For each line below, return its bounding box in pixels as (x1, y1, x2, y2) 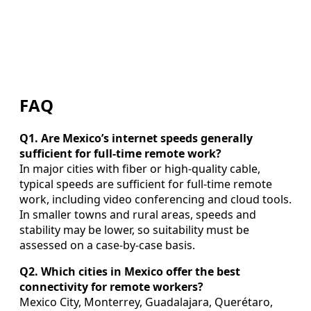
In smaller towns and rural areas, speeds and (19, 207, 256, 223)
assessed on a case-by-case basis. (19, 237, 195, 253)
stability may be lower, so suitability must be (19, 222, 249, 238)
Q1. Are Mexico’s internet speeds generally (19, 131, 253, 146)
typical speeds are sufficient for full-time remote (19, 176, 272, 192)
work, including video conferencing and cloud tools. (19, 192, 292, 208)
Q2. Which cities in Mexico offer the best (19, 264, 240, 280)
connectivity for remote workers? (19, 279, 203, 295)
